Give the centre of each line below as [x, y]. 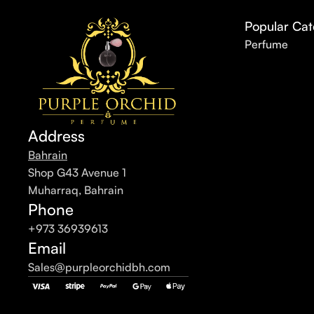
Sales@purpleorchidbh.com [99, 267]
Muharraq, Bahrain [76, 190]
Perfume [267, 44]
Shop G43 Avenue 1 [77, 172]
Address [56, 135]
